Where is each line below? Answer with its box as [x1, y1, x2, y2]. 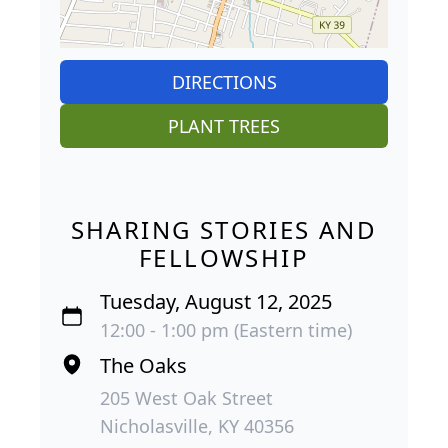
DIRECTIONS [171, 69, 277, 94]
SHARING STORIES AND [70, 212, 378, 246]
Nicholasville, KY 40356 [100, 413, 294, 438]
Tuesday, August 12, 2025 [100, 287, 332, 315]
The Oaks [100, 351, 187, 379]
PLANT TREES [168, 113, 280, 138]
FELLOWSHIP [139, 240, 309, 274]
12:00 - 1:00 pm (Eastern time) [100, 317, 352, 342]
